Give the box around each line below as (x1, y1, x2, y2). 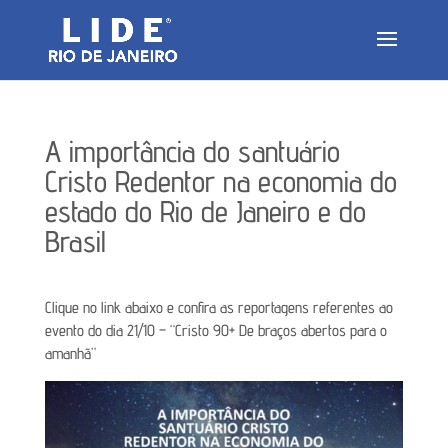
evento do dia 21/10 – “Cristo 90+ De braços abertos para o (44, 321, 387, 340)
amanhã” (44, 344, 96, 363)
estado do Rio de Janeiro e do (44, 193, 366, 229)
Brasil (44, 223, 106, 259)
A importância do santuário (44, 133, 340, 169)
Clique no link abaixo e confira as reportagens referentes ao (44, 298, 393, 317)
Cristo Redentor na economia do (44, 163, 397, 199)
